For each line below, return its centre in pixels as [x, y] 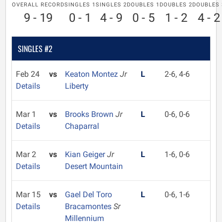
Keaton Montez [92, 74]
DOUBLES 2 [176, 5]
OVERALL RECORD [38, 5]
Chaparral [82, 126]
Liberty [77, 86]
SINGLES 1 [80, 5]
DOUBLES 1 [143, 5]
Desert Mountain [94, 166]
